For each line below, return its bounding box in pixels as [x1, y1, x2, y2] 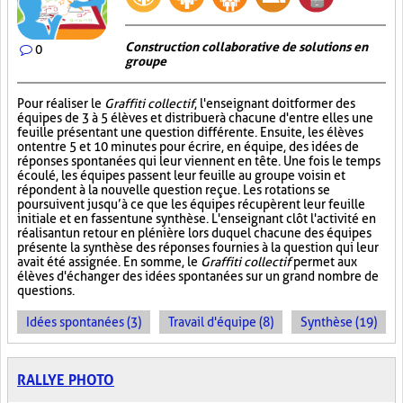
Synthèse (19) [300, 315, 377, 329]
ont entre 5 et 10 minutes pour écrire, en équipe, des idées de [17, 139, 359, 154]
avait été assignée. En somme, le [17, 255, 201, 269]
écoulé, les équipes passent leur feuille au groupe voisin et [17, 168, 345, 183]
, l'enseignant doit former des [194, 96, 355, 111]
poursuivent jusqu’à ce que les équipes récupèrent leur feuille [17, 197, 365, 211]
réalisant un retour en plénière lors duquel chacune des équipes [17, 226, 372, 240]
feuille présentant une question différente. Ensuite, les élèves [17, 125, 363, 139]
